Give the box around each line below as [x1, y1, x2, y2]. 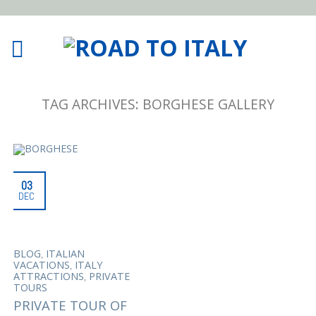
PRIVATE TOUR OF [13, 296, 128, 315]
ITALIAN [46, 247, 85, 260]
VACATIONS [13, 258, 71, 272]
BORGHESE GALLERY [142, 94, 274, 114]
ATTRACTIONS [13, 269, 85, 283]
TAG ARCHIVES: [42, 94, 142, 114]
